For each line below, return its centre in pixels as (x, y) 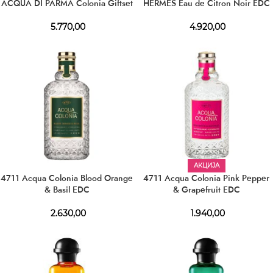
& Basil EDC (67, 190)
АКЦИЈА (206, 165)
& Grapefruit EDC (206, 190)
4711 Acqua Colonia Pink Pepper (206, 178)
